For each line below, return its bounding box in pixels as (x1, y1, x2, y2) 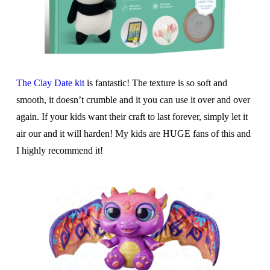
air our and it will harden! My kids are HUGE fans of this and (16, 128, 251, 139)
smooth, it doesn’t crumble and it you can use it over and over (16, 95, 250, 105)
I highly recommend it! (16, 145, 103, 156)
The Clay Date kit (16, 78, 84, 89)
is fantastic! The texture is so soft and (84, 78, 227, 89)
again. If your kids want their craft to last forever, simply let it (16, 111, 248, 122)
